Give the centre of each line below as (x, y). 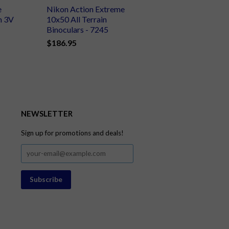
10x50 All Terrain (77, 19)
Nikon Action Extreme (86, 9)
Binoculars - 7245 (77, 30)
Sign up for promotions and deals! (72, 133)
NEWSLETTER (47, 114)
